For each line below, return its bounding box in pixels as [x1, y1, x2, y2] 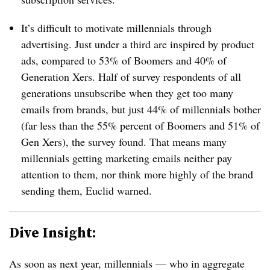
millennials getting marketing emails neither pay [21, 151, 232, 165]
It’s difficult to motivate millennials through [21, 20, 212, 35]
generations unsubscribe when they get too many [21, 86, 233, 100]
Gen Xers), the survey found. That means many [21, 134, 227, 149]
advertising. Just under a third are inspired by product [21, 37, 254, 51]
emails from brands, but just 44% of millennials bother [21, 102, 261, 116]
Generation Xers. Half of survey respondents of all [21, 69, 241, 84]
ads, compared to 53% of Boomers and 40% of [21, 53, 227, 67]
